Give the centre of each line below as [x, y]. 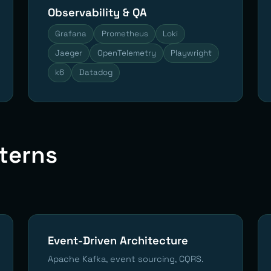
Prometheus [125, 33]
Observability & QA [97, 12]
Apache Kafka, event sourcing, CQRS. [126, 259]
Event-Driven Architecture [118, 240]
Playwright [191, 53]
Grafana [71, 33]
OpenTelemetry [126, 53]
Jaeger [69, 53]
